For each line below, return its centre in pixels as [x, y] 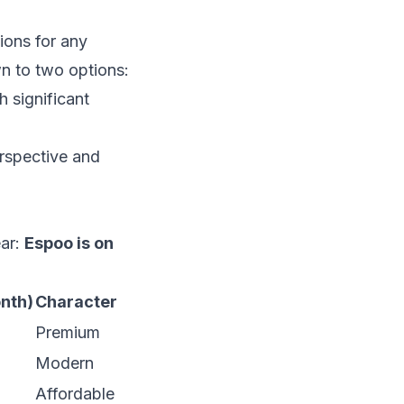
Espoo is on [69, 243]
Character [76, 302]
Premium [68, 333]
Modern [64, 363]
